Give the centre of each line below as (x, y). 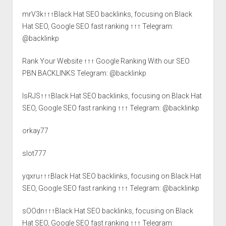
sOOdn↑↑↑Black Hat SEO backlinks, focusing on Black (107, 211)
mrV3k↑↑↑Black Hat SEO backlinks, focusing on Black (107, 14)
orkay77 (35, 130)
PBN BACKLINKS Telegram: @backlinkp (84, 73)
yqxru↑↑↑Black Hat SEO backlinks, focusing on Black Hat (111, 176)
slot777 (34, 153)
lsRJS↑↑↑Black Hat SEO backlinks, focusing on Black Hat (112, 96)
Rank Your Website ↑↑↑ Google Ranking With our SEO (106, 61)
